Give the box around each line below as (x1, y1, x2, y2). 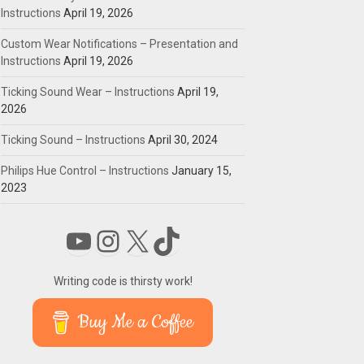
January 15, (171, 163, 232, 177)
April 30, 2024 (148, 132, 218, 146)
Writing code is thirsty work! (53, 274, 193, 288)
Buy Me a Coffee (76, 309, 193, 335)
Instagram (93, 223, 223, 258)
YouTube (63, 223, 175, 258)
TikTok (151, 223, 236, 258)
